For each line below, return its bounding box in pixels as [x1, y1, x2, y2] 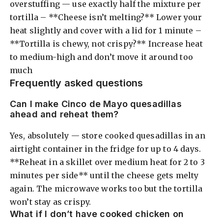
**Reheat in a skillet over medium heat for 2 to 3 [10, 157, 205, 167]
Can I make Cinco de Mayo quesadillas [10, 98, 182, 109]
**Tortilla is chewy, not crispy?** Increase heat [10, 38, 203, 49]
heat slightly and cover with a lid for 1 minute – [10, 25, 201, 35]
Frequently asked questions [10, 77, 143, 89]
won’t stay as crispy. [10, 196, 91, 207]
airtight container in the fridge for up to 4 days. [10, 143, 201, 154]
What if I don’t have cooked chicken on [10, 208, 184, 219]
